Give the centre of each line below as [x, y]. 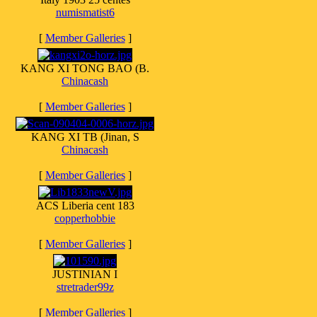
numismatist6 [85, 12]
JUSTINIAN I [85, 274]
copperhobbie [85, 218]
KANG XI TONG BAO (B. [85, 68]
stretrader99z [85, 287]
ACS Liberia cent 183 [85, 206]
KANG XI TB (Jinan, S [85, 137]
